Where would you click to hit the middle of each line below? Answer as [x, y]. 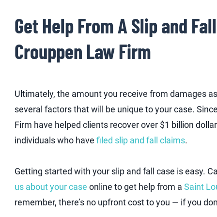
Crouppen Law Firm [83, 51]
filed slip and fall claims [141, 140]
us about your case [51, 186]
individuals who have [55, 140]
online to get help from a [136, 186]
